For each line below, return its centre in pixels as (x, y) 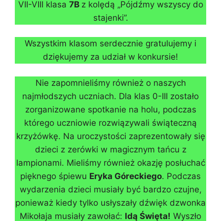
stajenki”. (110, 18)
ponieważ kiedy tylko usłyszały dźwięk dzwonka (110, 203)
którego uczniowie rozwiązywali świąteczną (110, 123)
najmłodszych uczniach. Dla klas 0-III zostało (110, 96)
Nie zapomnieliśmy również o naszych (110, 83)
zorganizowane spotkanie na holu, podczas (110, 109)
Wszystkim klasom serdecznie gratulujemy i (110, 43)
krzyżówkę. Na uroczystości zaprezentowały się (110, 136)
